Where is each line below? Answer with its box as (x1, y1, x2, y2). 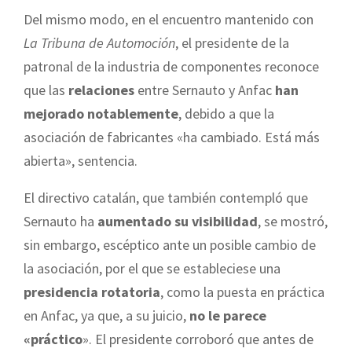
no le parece (186, 306, 266, 325)
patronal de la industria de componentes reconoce (24, 57, 319, 76)
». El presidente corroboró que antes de (82, 330, 313, 349)
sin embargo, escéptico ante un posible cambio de (24, 236, 316, 255)
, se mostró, (258, 212, 328, 231)
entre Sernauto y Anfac (134, 81, 272, 100)
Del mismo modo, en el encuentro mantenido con (24, 10, 313, 29)
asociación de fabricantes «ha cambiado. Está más (24, 128, 320, 147)
